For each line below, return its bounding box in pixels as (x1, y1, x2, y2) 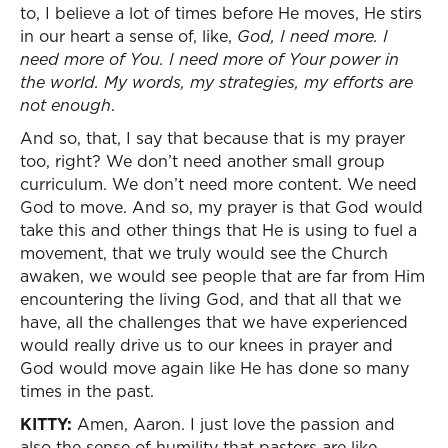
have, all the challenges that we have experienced (20, 311, 408, 333)
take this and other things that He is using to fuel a (20, 219, 417, 241)
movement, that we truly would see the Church (20, 242, 388, 264)
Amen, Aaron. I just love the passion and (72, 413, 395, 435)
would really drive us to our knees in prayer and (20, 334, 393, 356)
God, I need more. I (237, 25, 388, 47)
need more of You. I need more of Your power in (20, 48, 399, 70)
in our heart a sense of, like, (20, 25, 237, 47)
